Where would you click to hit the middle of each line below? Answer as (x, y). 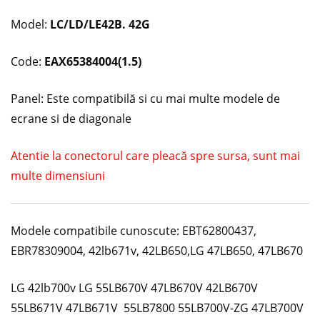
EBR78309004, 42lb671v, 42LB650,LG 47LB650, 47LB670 (157, 250)
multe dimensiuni (58, 175)
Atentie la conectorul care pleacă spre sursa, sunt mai (155, 155)
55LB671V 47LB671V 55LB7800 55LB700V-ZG (131, 307)
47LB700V (277, 307)
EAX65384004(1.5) (93, 61)
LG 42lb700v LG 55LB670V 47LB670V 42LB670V (134, 287)
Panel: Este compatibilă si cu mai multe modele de (145, 98)
